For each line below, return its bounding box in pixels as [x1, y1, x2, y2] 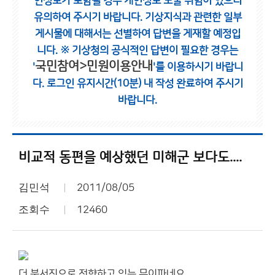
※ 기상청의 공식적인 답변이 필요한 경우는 [60, 45, 238, 56]
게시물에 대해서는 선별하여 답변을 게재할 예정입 [34, 28, 241, 39]
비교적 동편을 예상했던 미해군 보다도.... [18, 150, 242, 165]
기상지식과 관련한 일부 [144, 12, 242, 23]
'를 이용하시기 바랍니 [152, 61, 243, 72]
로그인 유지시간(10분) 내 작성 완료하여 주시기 [46, 78, 243, 89]
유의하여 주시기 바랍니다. [33, 12, 145, 23]
